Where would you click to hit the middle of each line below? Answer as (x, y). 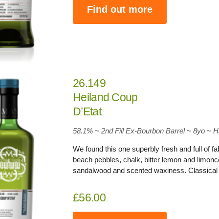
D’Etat (87, 111)
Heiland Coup (105, 97)
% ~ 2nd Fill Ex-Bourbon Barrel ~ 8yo (146, 131)
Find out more (120, 10)
